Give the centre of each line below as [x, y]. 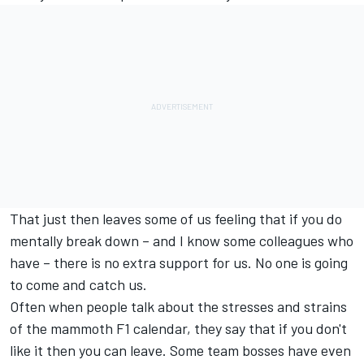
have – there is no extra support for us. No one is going [179, 262]
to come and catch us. [78, 284]
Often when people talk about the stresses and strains [178, 306]
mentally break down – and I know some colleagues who [182, 240]
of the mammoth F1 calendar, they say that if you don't [178, 328]
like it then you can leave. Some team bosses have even [180, 350]
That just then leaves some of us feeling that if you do [176, 219]
